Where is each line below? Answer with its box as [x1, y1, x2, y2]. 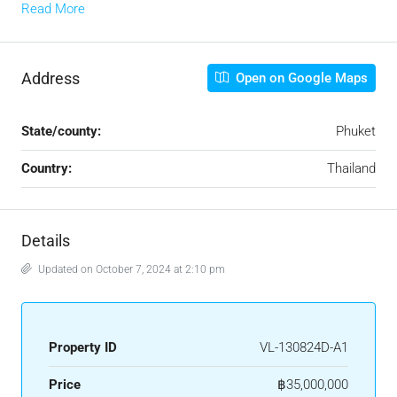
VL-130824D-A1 [260, 339, 348, 356]
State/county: [21, 123, 101, 140]
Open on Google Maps [232, 70, 368, 87]
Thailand [327, 160, 376, 177]
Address [21, 68, 80, 88]
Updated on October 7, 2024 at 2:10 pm [35, 263, 225, 276]
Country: [21, 160, 72, 177]
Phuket [336, 123, 376, 140]
